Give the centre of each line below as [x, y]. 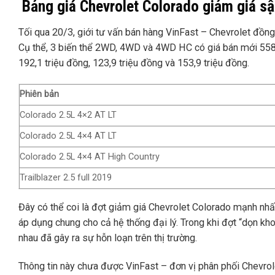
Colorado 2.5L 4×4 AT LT [68, 136]
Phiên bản [39, 95]
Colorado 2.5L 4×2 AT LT [68, 115]
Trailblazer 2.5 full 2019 [66, 178]
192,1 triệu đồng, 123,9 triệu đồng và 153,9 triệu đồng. [134, 63]
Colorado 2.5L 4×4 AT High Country [90, 157]
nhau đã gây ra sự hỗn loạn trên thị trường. [108, 238]
